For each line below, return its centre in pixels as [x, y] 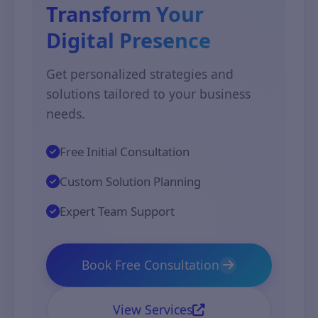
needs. [66, 114]
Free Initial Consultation [125, 152]
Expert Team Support [117, 211]
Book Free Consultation [150, 265]
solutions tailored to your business [148, 94]
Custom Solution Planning [130, 181]
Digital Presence [128, 40]
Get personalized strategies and [140, 74]
